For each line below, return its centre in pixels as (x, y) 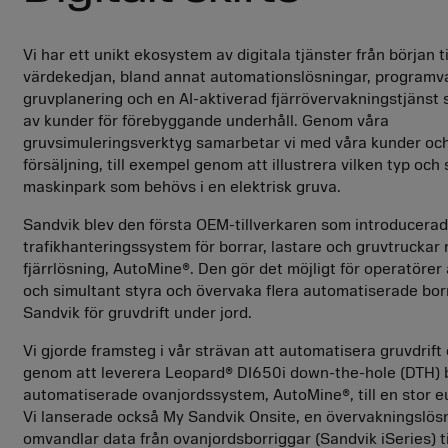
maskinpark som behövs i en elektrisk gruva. (181, 187)
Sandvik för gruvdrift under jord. (137, 313)
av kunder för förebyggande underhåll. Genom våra (205, 121)
